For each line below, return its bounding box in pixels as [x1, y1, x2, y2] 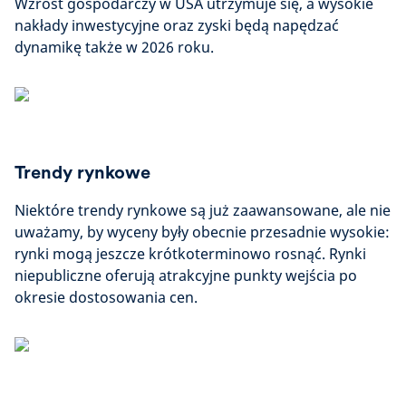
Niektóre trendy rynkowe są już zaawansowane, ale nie [14, 200, 391, 220]
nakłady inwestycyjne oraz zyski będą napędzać [14, 15, 339, 35]
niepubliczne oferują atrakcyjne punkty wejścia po [14, 266, 357, 285]
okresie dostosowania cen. [14, 287, 198, 307]
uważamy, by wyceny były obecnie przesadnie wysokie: [14, 222, 390, 242]
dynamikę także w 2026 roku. [14, 37, 214, 57]
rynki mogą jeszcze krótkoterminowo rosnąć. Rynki [14, 244, 366, 264]
